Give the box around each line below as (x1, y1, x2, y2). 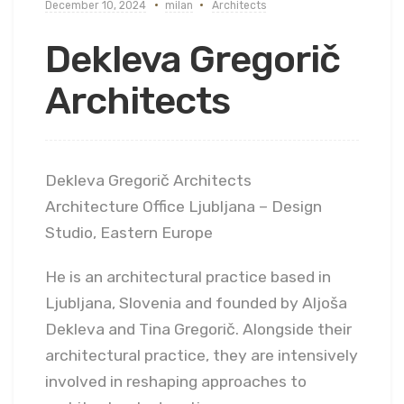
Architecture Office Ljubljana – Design (45, 197, 322, 216)
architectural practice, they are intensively (45, 346, 358, 365)
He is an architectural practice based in (45, 268, 331, 287)
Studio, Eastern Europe (45, 224, 213, 243)
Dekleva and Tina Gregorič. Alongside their (45, 320, 352, 339)
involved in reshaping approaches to (45, 372, 307, 391)
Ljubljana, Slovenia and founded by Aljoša (45, 294, 347, 313)
